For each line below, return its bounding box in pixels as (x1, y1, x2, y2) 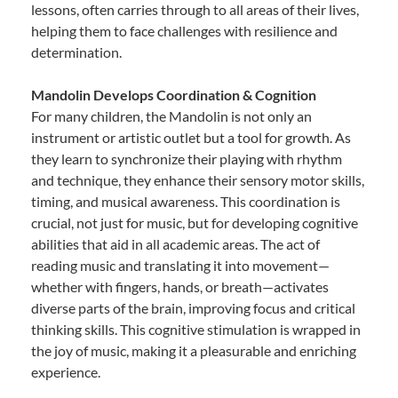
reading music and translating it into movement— (31, 256, 330, 274)
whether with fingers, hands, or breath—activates (31, 277, 329, 295)
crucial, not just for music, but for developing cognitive (31, 213, 358, 231)
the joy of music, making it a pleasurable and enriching (31, 341, 356, 359)
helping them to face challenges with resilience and (31, 21, 338, 39)
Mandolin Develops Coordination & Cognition (31, 85, 316, 103)
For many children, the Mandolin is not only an (31, 107, 312, 124)
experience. (31, 362, 100, 380)
